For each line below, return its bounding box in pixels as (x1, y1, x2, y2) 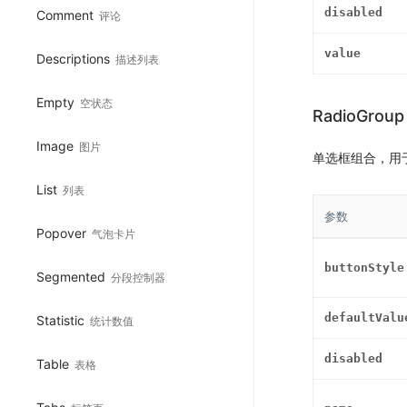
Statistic (36, 312, 84, 328)
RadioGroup (313, 106, 404, 126)
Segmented (36, 268, 105, 284)
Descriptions (36, 50, 110, 66)
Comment (36, 6, 94, 23)
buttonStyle (324, 261, 404, 275)
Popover (36, 224, 86, 241)
